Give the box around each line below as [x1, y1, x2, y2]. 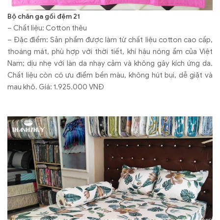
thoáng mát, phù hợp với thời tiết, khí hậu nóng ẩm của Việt [7, 47, 213, 56]
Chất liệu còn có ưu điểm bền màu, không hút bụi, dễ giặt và [7, 70, 213, 80]
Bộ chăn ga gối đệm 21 [7, 12, 80, 21]
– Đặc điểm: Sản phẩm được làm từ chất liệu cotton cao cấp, [7, 35, 213, 44]
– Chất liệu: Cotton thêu [7, 23, 87, 32]
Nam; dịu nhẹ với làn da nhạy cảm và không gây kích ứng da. [7, 58, 213, 68]
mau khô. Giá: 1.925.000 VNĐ [7, 82, 104, 91]
